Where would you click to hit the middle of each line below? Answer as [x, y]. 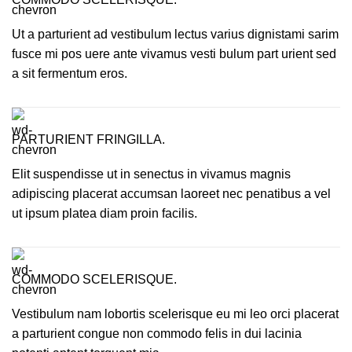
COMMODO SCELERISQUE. [94, 279]
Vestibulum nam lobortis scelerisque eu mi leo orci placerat [175, 313]
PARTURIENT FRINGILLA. [88, 139]
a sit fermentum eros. [70, 73]
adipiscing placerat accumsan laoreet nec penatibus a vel [171, 193]
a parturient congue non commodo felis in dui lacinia [157, 333]
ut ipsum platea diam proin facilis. [104, 213]
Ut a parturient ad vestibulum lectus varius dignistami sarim [175, 34]
